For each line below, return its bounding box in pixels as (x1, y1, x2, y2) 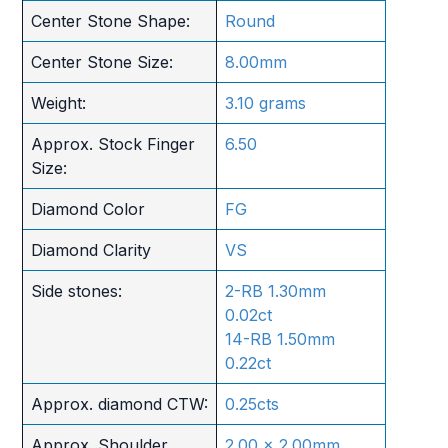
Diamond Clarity (30, 239, 151, 260)
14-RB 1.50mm (224, 328, 335, 349)
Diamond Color (30, 198, 145, 219)
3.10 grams (224, 92, 306, 113)
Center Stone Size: (30, 51, 173, 72)
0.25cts (224, 393, 279, 414)
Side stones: (30, 280, 122, 301)
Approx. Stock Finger (30, 133, 195, 154)
